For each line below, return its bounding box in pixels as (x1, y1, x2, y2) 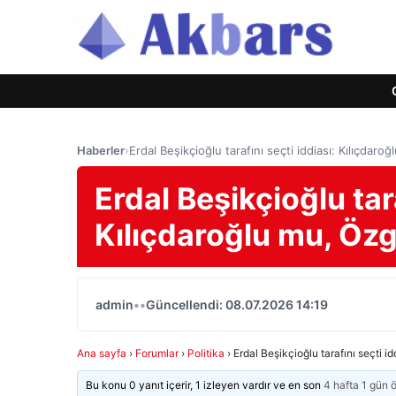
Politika (187, 346, 225, 360)
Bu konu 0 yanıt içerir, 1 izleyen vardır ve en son (86, 378, 324, 392)
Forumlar (135, 346, 179, 360)
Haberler (77, 143, 125, 157)
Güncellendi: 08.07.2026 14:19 (146, 297, 328, 312)
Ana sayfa (77, 346, 126, 360)
